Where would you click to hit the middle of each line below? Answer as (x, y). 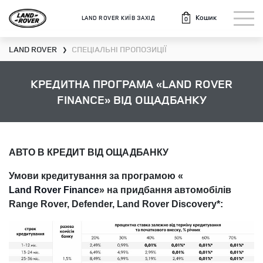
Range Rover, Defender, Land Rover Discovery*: (116, 204)
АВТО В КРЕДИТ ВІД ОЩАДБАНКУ (89, 152)
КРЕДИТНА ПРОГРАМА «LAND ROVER (131, 84)
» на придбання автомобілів (165, 190)
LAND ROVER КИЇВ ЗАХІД (118, 18)
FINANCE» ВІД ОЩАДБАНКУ (131, 100)
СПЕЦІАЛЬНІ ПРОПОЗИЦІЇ (119, 49)
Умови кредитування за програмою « (96, 176)
